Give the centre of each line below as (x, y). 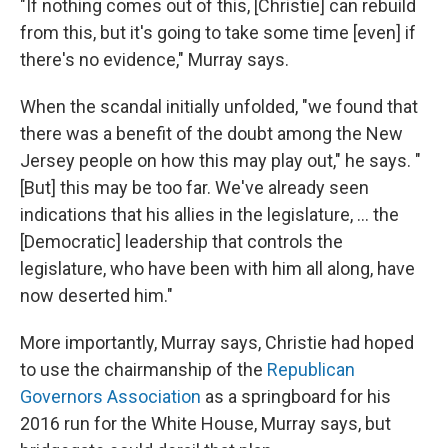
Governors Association (110, 396)
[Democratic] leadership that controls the (181, 241)
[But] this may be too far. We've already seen (194, 187)
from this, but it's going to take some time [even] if (218, 32)
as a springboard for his (296, 396)
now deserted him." (96, 295)
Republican (311, 369)
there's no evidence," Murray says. (154, 59)
